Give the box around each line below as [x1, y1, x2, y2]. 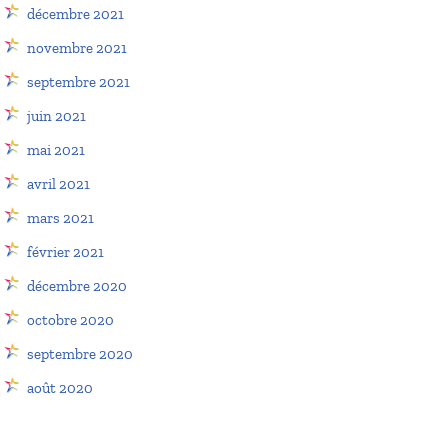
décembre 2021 [27, 5, 124, 23]
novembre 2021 [27, 39, 127, 57]
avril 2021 [27, 175, 90, 193]
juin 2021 [27, 107, 86, 125]
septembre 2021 [27, 73, 130, 91]
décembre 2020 [27, 277, 127, 295]
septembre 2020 [27, 345, 133, 363]
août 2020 [27, 379, 93, 397]
